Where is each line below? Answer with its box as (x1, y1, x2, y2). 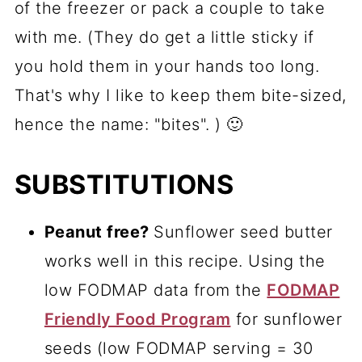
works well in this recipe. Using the (44, 251, 326, 271)
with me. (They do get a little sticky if (14, 27, 314, 48)
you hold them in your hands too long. (14, 57, 320, 77)
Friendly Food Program (44, 309, 231, 330)
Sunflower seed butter (154, 222, 333, 242)
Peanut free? (44, 222, 154, 242)
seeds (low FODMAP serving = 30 (44, 339, 314, 359)
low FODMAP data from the (44, 280, 267, 301)
